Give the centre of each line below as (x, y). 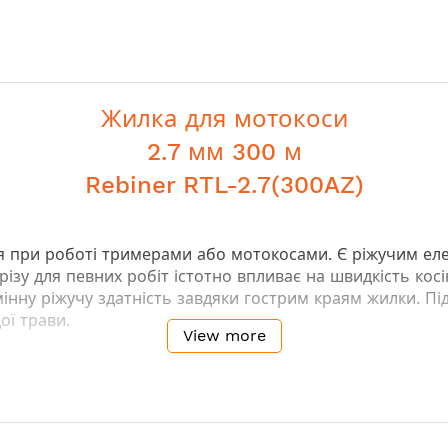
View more (224, 335)
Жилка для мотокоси (224, 119)
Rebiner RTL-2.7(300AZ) (224, 185)
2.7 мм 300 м (224, 152)
